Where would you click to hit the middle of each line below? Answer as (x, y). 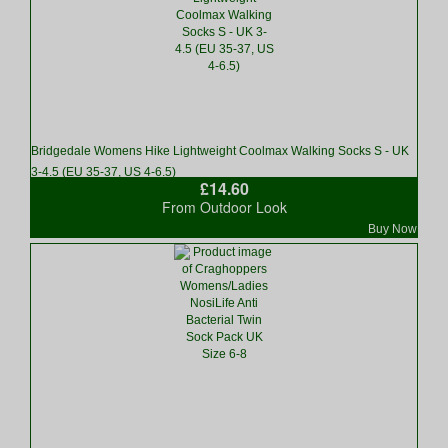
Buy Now (392, 229)
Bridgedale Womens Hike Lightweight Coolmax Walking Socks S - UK (220, 151)
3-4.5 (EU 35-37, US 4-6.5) (103, 172)
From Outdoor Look (224, 207)
